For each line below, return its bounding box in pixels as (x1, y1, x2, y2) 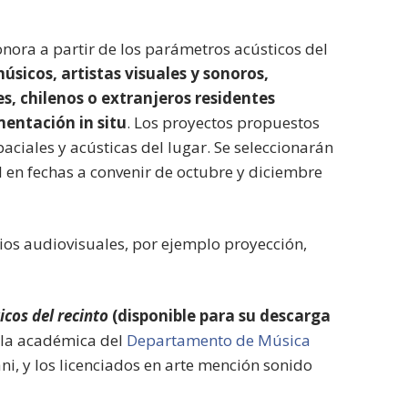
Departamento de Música (127, 330, 311, 351)
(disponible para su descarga (108, 305, 331, 326)
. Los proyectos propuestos (127, 112, 321, 133)
